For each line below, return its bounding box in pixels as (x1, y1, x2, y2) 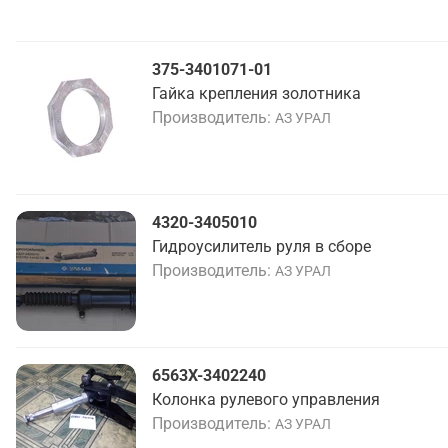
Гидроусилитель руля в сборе (152, 237, 371, 256)
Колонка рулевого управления (152, 390, 380, 409)
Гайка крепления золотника (152, 84, 361, 103)
